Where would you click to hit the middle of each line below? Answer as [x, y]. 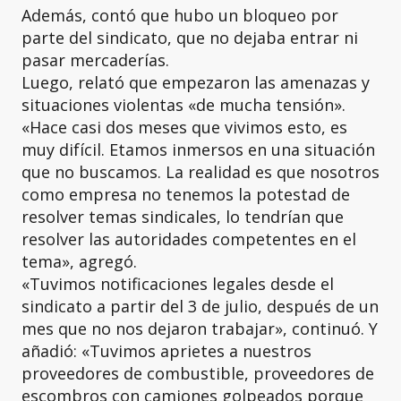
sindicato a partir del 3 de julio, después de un [200, 306]
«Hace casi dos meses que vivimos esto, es [184, 127]
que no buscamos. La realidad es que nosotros [200, 172]
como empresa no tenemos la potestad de [186, 194]
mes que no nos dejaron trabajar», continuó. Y [200, 328]
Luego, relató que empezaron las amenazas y [196, 82]
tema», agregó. [79, 261]
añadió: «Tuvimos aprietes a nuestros [166, 351]
